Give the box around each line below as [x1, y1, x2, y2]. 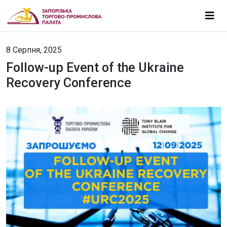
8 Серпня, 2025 [6, 45, 62, 55]
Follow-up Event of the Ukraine [6, 60, 184, 75]
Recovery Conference [6, 75, 131, 90]
